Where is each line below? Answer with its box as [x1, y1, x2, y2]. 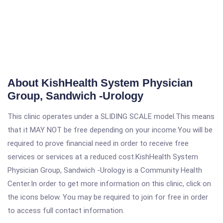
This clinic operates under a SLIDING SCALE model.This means [7, 112, 215, 121]
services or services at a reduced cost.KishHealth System [7, 152, 198, 161]
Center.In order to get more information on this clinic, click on [7, 179, 211, 188]
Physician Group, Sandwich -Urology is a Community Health [7, 166, 202, 175]
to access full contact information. [7, 206, 124, 215]
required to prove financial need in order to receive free [7, 139, 189, 148]
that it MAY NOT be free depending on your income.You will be [7, 125, 213, 134]
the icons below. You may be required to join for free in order [7, 193, 208, 202]
